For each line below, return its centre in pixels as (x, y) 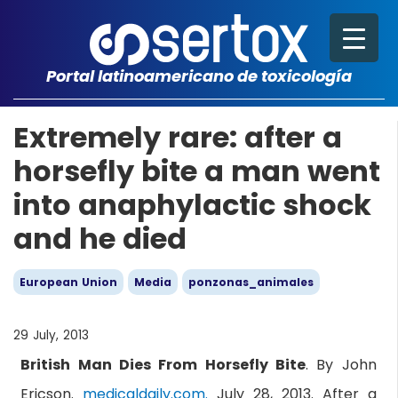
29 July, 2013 (51, 335)
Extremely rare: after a (178, 137)
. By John (341, 365)
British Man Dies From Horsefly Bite (163, 365)
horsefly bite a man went (197, 171)
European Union (68, 282)
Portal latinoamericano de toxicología (199, 76)
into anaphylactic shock (192, 205)
